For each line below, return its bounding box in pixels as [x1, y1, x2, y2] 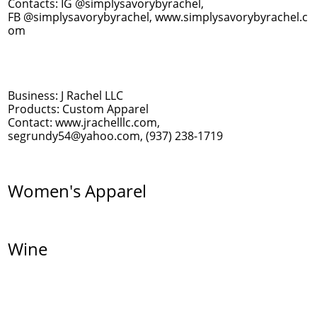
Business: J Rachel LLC [8, 88, 123, 103]
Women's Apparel [8, 179, 146, 202]
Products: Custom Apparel [8, 101, 149, 117]
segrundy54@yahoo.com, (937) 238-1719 [8, 128, 223, 144]
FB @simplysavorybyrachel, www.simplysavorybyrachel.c [8, 9, 308, 25]
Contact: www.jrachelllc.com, [8, 115, 160, 130]
